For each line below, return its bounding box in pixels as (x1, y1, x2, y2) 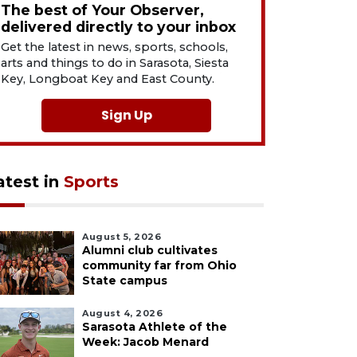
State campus (82, 273, 167, 288)
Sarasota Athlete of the (82, 320, 227, 334)
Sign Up (100, 106, 152, 124)
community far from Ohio (82, 258, 237, 273)
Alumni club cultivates (82, 243, 218, 257)
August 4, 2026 (82, 308, 163, 319)
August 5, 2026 (82, 231, 161, 242)
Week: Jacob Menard (82, 335, 209, 349)
